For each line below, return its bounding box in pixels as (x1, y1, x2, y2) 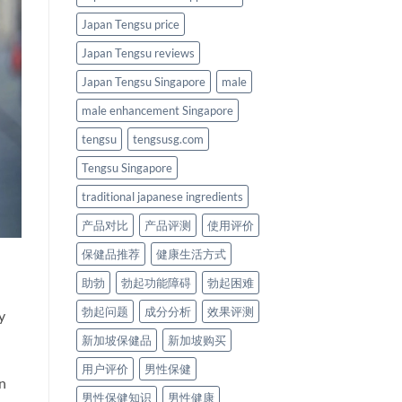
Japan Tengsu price (81, 16, 179, 31)
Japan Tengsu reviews (81, 45, 195, 60)
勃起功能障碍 (120, 275, 191, 290)
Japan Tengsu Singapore (81, 74, 205, 89)
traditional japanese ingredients (81, 188, 243, 204)
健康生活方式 (155, 246, 226, 261)
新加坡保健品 (81, 332, 152, 347)
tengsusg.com (132, 131, 204, 146)
